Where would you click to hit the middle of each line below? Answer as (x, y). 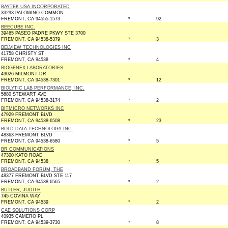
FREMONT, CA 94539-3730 (31, 222)
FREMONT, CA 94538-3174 (31, 100)
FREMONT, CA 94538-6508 (31, 121)
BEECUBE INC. (18, 27)
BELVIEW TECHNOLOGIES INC (36, 47)
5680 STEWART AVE (24, 94)
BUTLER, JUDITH (21, 190)
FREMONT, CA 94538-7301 (31, 80)
